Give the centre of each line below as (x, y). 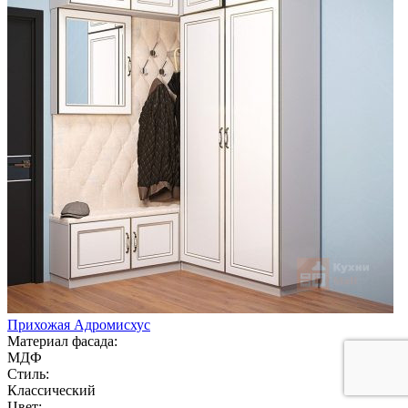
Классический (51, 390)
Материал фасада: (62, 341)
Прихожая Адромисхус (79, 324)
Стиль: (28, 373)
